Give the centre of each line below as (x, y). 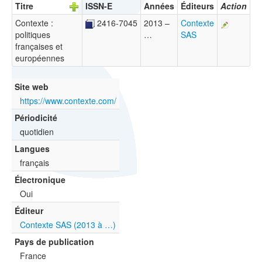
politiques (33, 35)
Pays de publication (54, 242)
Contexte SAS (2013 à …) (68, 225)
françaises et (39, 46)
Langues (32, 149)
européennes (40, 58)
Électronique (40, 180)
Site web (32, 87)
